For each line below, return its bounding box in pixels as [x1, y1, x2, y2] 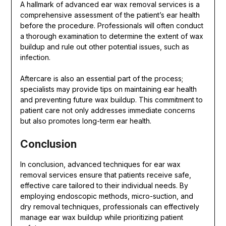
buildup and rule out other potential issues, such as [20, 42, 189, 51]
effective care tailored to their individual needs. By [20, 181, 188, 190]
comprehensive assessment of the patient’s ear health [20, 11, 200, 20]
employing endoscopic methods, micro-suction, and [20, 192, 193, 201]
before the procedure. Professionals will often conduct [20, 21, 203, 30]
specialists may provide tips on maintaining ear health [20, 85, 197, 94]
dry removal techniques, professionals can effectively [20, 202, 199, 211]
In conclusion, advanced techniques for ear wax [20, 160, 181, 169]
